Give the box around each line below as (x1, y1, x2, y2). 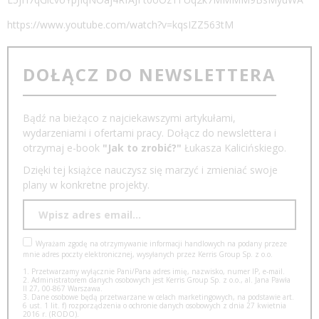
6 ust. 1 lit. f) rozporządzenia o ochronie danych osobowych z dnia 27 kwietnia (23, 300, 286, 310)
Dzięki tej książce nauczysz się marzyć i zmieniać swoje (23, 162, 278, 177)
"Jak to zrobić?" (103, 140, 182, 155)
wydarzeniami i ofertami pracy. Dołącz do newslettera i (23, 125, 276, 140)
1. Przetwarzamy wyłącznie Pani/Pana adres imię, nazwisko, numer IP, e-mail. (23, 266, 285, 276)
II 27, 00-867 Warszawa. (23, 283, 103, 293)
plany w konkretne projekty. (23, 177, 150, 192)
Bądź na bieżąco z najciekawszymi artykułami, (23, 110, 236, 125)
